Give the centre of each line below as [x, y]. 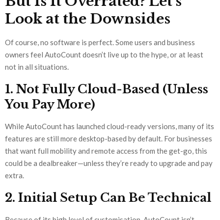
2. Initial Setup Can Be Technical [108, 198]
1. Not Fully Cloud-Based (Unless [107, 89]
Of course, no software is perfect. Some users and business [100, 42]
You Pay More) [50, 105]
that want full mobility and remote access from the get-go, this [106, 151]
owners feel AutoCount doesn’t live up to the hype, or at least [104, 55]
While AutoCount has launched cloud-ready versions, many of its [110, 126]
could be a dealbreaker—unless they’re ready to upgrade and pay [109, 163]
